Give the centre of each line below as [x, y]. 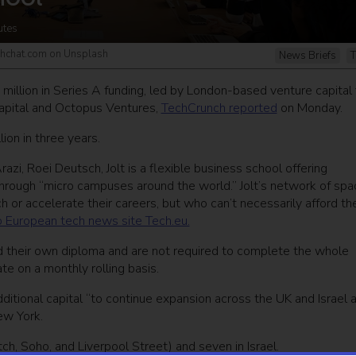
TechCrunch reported [219, 108]
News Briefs [308, 56]
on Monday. [310, 108]
